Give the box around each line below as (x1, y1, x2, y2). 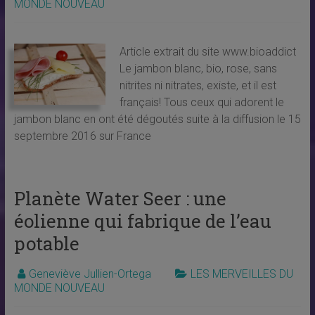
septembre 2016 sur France (13, 129, 151, 143)
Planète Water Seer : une (13, 186, 226, 211)
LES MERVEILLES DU (190, 267, 293, 281)
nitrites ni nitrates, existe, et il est (120, 79, 277, 93)
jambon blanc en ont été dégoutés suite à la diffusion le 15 (13, 112, 301, 127)
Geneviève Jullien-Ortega (28, 267, 151, 281)
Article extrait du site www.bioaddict (120, 45, 297, 59)
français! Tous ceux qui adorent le (120, 96, 285, 110)
